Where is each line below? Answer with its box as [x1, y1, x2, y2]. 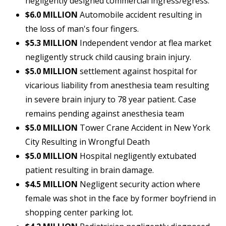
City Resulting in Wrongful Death [25, 136, 150, 148]
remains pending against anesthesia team [25, 108, 184, 120]
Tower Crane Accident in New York [78, 122, 210, 134]
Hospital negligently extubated [78, 150, 196, 162]
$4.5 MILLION [25, 179, 78, 190]
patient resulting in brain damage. [25, 164, 154, 176]
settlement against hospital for [78, 66, 197, 77]
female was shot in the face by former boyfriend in [25, 193, 216, 204]
